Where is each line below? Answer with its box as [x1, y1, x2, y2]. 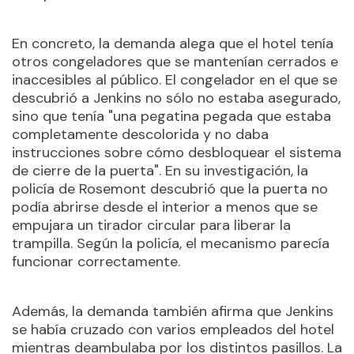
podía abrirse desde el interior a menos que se [12, 198, 318, 217]
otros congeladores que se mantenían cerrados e [12, 52, 338, 71]
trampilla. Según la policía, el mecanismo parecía [12, 234, 330, 253]
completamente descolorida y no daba [12, 125, 269, 144]
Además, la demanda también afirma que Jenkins [12, 302, 333, 321]
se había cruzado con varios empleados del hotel [12, 320, 334, 339]
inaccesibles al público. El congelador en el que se [12, 70, 337, 89]
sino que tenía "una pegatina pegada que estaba [12, 107, 331, 126]
